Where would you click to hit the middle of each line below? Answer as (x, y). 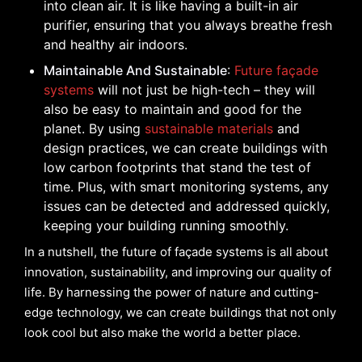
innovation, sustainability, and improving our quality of (178, 272)
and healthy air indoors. (116, 45)
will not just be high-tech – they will (204, 90)
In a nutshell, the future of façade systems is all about (176, 252)
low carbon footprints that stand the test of (177, 168)
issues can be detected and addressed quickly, (187, 206)
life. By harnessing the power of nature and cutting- (172, 293)
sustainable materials (209, 129)
